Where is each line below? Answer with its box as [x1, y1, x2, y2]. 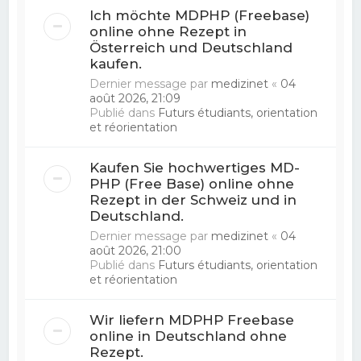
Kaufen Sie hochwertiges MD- [89, 159, 301, 176]
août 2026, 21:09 [89, 90, 181, 106]
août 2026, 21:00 [89, 243, 182, 258]
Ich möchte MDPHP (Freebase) [89, 6, 310, 23]
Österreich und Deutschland [89, 39, 293, 56]
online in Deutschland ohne [89, 327, 288, 344]
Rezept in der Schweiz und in [89, 191, 297, 208]
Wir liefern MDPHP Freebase [89, 311, 295, 328]
